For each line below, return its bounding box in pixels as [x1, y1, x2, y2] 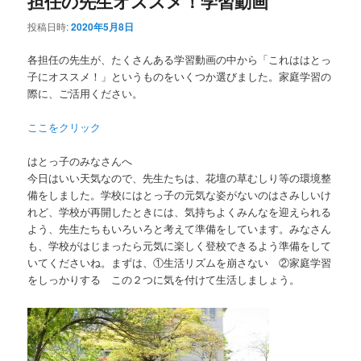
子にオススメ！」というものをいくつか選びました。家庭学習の [27, 68, 332, 84]
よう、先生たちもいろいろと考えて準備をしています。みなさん [27, 221, 332, 237]
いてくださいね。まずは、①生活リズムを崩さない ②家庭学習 [27, 255, 332, 271]
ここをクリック [27, 119, 102, 135]
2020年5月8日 [71, 19, 135, 34]
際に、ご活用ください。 [27, 85, 143, 101]
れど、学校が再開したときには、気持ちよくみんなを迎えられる [27, 204, 332, 220]
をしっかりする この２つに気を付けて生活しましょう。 [27, 272, 301, 288]
